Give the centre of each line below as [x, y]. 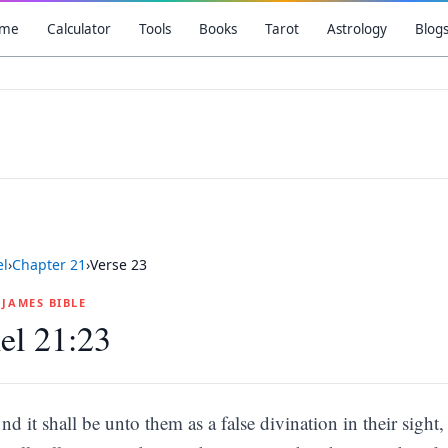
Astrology [356, 29]
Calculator [78, 29]
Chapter [41, 264]
